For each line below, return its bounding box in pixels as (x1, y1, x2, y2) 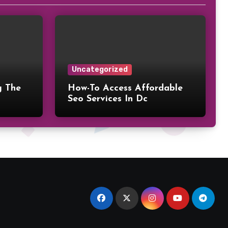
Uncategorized (72, 65, 128, 74)
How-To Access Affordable (68, 83, 183, 93)
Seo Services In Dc (68, 94, 148, 104)
